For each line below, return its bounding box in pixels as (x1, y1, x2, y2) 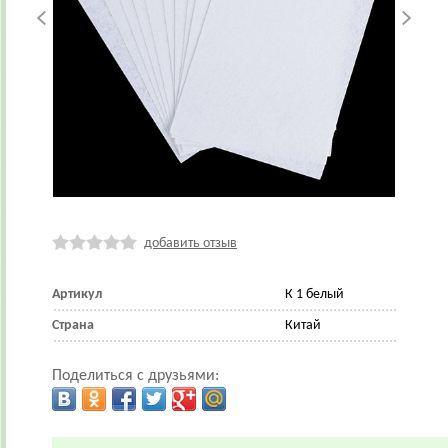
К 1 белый (285, 287, 344, 302)
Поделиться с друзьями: (52, 368, 219, 384)
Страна (52, 318, 94, 333)
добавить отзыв (144, 236, 237, 251)
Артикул (52, 287, 102, 302)
